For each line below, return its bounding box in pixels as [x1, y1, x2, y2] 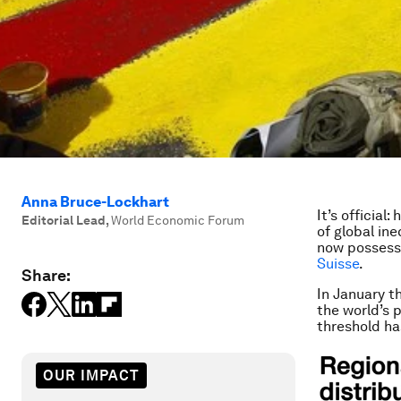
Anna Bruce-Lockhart [21, 193, 169, 210]
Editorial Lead [21, 213, 106, 227]
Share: [21, 266, 71, 285]
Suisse [317, 255, 359, 272]
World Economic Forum [111, 213, 244, 227]
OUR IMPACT [43, 366, 140, 384]
